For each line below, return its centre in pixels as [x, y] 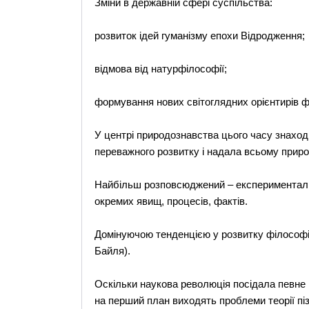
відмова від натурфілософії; [160, 69]
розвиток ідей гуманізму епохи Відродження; [199, 36]
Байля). [112, 251]
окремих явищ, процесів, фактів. [171, 201]
